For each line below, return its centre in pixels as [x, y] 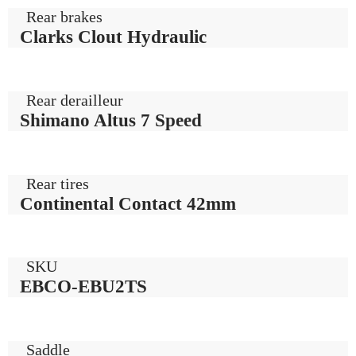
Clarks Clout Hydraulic [113, 37]
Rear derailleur [75, 100]
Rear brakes [65, 17]
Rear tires [58, 183]
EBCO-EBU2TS [83, 286]
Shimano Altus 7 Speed [111, 120]
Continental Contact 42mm [128, 203]
